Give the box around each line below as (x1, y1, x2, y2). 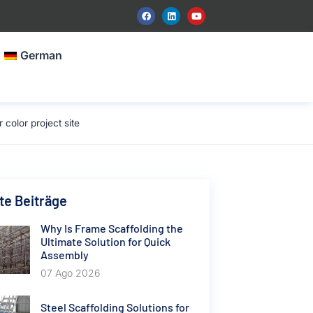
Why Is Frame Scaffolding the (40, 221, 183, 235)
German (20, 48, 63, 62)
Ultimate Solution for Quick (40, 235, 170, 248)
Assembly (40, 248, 89, 261)
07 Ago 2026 (40, 267, 100, 279)
